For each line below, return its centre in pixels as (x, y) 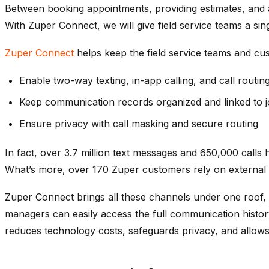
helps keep (100, 53)
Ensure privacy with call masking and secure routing (139, 123)
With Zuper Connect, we (62, 25)
